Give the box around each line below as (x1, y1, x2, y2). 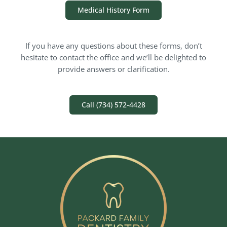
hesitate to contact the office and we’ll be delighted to (21, 52, 206, 62)
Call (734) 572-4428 (82, 99, 145, 109)
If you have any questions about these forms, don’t (25, 40, 202, 51)
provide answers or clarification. (57, 63, 170, 74)
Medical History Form (78, 5, 149, 15)
